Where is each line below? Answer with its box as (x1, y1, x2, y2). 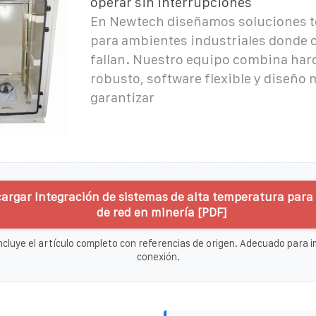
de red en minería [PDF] (97, 205, 226, 219)
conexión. (136, 250, 180, 262)
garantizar (90, 90, 154, 105)
